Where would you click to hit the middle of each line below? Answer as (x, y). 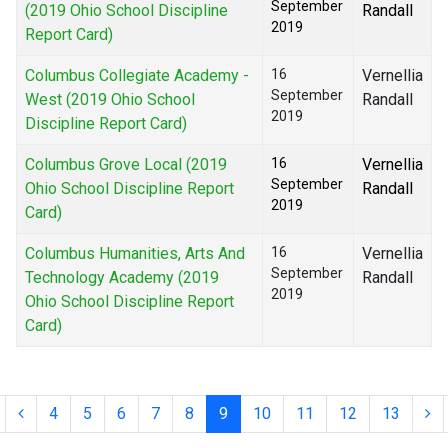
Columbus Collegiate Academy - (137, 76)
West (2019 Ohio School (110, 100)
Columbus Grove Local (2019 (126, 165)
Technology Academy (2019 (122, 278)
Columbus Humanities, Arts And (135, 254)
